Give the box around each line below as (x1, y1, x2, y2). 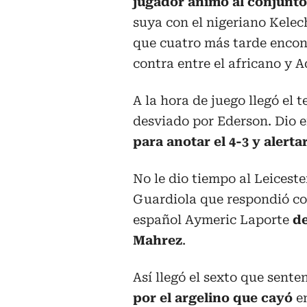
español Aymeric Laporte (133, 212, 293, 227)
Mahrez (133, 232, 182, 247)
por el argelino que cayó (133, 290, 293, 305)
